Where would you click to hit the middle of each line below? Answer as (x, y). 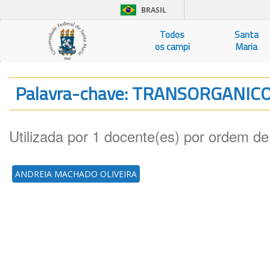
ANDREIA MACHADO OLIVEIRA (76, 174)
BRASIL (154, 10)
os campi (172, 47)
